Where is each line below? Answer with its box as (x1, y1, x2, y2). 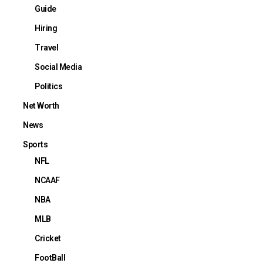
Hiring (35, 23, 57, 33)
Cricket (35, 233, 61, 243)
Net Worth (23, 100, 59, 110)
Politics (35, 81, 62, 91)
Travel (35, 42, 58, 52)
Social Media (35, 62, 82, 72)
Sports (23, 139, 48, 149)
